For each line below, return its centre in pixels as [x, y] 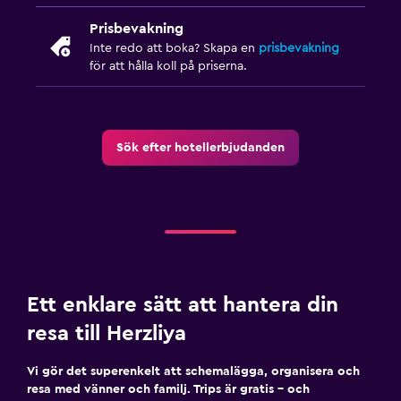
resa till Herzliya [107, 333]
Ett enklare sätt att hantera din [183, 305]
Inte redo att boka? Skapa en [174, 48]
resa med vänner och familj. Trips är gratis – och [168, 389]
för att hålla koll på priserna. [168, 66]
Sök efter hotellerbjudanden [200, 147]
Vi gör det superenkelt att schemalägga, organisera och [193, 371]
